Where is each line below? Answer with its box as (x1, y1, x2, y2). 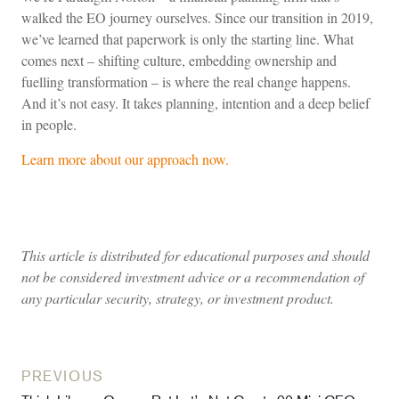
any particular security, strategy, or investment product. (21, 288, 334, 307)
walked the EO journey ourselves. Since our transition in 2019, (21, 8, 373, 28)
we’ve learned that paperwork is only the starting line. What (21, 29, 354, 49)
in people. (21, 115, 77, 134)
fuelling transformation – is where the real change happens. (21, 72, 351, 92)
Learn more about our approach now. (21, 149, 229, 168)
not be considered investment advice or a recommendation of (21, 266, 364, 286)
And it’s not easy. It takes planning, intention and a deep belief (21, 94, 370, 113)
